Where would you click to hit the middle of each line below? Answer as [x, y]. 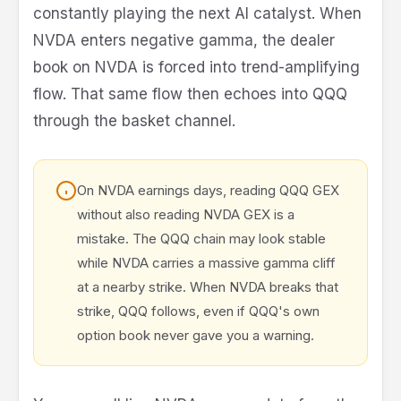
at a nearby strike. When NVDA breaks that [208, 287]
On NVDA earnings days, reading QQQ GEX [208, 191]
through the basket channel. [134, 121]
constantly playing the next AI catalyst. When [197, 14]
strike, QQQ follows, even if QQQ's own [198, 311]
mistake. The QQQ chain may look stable [201, 239]
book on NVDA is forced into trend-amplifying [196, 68]
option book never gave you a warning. [196, 336]
